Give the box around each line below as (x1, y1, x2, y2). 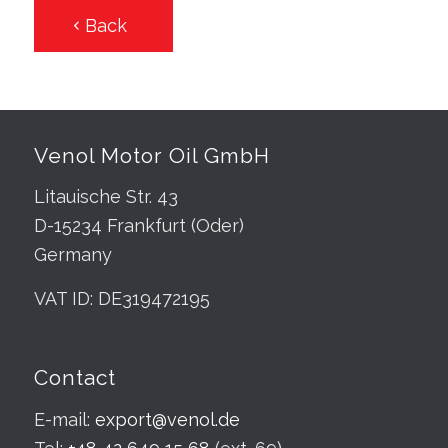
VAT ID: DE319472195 (33, 288, 210, 310)
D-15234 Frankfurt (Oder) (33, 214, 244, 236)
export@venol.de (94, 408, 240, 430)
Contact (33, 365, 116, 391)
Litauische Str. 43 (33, 185, 178, 207)
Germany (33, 243, 112, 265)
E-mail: (33, 408, 95, 430)
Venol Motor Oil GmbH (33, 142, 270, 168)
